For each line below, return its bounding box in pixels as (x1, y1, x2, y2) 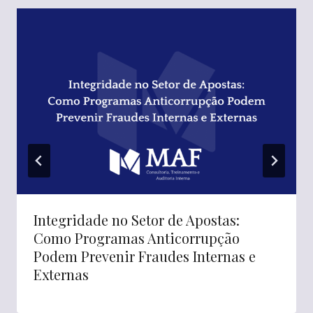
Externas (34, 265, 89, 284)
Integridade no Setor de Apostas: (34, 210, 240, 230)
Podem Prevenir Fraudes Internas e (34, 247, 256, 266)
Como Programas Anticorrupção (34, 228, 240, 248)
